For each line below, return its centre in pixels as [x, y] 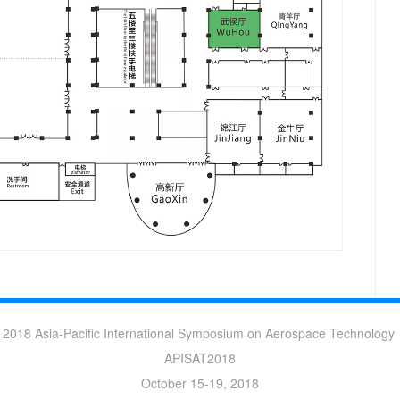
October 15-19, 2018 [200, 383]
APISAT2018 [200, 358]
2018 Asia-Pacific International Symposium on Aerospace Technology [200, 333]
